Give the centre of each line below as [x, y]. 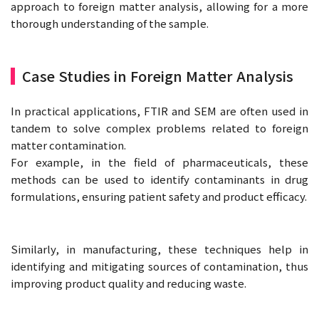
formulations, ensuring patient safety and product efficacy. [159, 196]
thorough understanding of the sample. [110, 23]
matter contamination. [68, 145]
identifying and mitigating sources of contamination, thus [159, 266]
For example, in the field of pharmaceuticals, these [159, 162]
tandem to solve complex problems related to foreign [159, 127]
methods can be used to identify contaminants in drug [159, 179]
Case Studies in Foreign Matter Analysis [158, 75]
